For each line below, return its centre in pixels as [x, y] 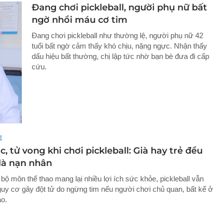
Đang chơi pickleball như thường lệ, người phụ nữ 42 [117, 35]
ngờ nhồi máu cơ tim [80, 20]
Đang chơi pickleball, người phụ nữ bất [119, 7]
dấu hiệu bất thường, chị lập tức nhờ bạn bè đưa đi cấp [120, 56]
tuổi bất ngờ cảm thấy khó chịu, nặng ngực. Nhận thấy [119, 46]
